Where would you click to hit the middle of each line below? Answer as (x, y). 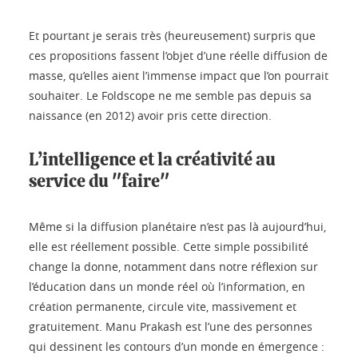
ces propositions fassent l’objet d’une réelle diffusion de (178, 56)
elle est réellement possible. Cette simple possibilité (169, 247)
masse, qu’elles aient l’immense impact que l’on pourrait (179, 76)
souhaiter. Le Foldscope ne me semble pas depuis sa (170, 96)
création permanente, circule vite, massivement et (163, 307)
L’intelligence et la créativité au (152, 160)
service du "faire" (99, 182)
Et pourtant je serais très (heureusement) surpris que (172, 36)
